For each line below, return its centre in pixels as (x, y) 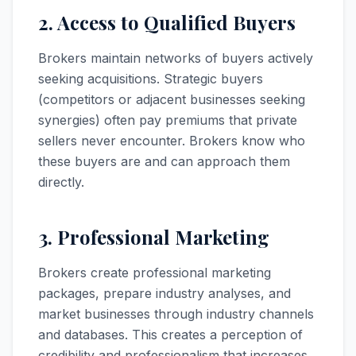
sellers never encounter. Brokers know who (172, 141)
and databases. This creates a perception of (170, 335)
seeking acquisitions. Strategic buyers (151, 79)
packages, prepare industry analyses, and (164, 293)
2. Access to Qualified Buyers (167, 22)
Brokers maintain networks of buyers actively (176, 58)
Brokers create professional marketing (155, 273)
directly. (61, 182)
